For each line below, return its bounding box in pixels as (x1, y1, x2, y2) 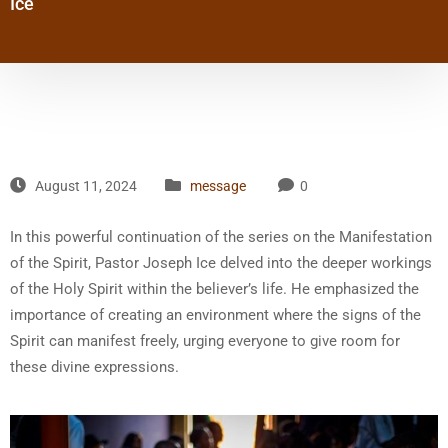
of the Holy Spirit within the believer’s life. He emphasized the (10, 280, 419, 299)
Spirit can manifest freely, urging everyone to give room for (10, 332, 400, 351)
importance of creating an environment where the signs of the (10, 306, 421, 325)
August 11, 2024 (32, 178, 137, 195)
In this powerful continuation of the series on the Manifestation (10, 228, 432, 247)
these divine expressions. (10, 358, 179, 377)
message (190, 178, 246, 195)
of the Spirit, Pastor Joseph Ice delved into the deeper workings (10, 254, 432, 273)
